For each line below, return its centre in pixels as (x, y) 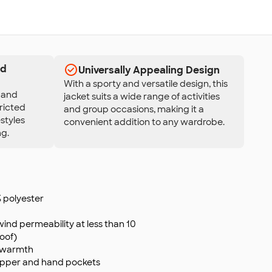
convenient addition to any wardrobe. (144, 122)
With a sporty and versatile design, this (146, 84)
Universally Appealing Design (149, 70)
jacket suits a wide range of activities (142, 97)
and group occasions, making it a (134, 109)
